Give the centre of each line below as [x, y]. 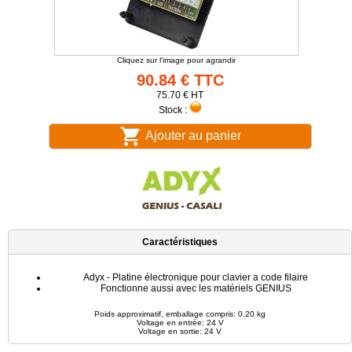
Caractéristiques [180, 242]
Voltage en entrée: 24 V [180, 323]
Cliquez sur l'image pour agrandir [176, 60]
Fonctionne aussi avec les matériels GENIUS [196, 288]
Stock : [174, 110]
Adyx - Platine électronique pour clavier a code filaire [196, 277]
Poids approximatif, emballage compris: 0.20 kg [180, 314]
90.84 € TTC [180, 80]
